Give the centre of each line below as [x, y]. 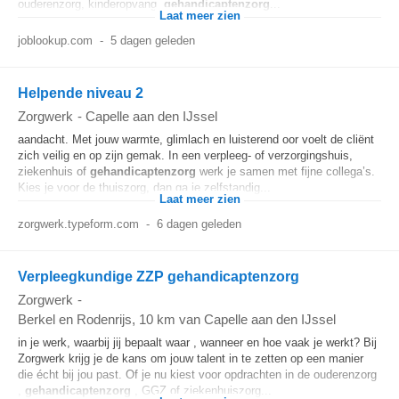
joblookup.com [55, 41]
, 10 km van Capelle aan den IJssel [234, 319]
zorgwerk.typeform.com [78, 224]
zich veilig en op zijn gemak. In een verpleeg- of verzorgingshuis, [185, 155]
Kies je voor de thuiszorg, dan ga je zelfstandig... [144, 187]
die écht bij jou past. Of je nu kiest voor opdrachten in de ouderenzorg [197, 375]
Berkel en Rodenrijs [75, 319]
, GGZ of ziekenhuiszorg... [201, 391]
